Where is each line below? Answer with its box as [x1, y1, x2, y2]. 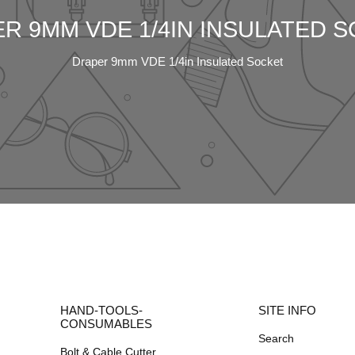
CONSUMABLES [60, 318, 153, 331]
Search [258, 332, 294, 345]
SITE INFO [258, 304, 316, 318]
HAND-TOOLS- [60, 304, 143, 318]
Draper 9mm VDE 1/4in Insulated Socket [71, 54, 283, 68]
